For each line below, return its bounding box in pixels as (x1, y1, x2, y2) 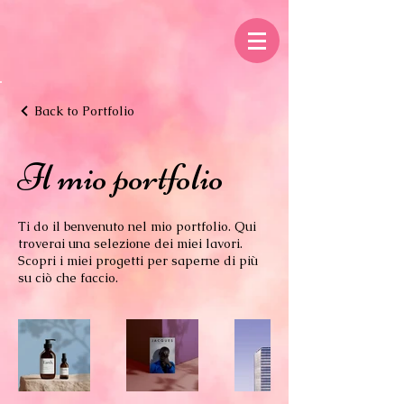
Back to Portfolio (34, 103, 134, 119)
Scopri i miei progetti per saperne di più (18, 252, 258, 269)
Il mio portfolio (18, 154, 224, 200)
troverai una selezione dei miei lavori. (18, 235, 243, 252)
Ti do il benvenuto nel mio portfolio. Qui (18, 218, 256, 234)
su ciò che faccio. (18, 270, 118, 286)
